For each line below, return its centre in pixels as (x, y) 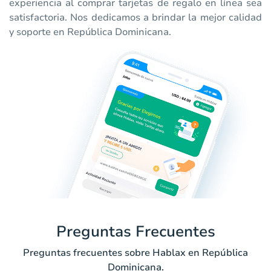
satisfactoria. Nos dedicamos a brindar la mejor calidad (135, 18)
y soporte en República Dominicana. (90, 32)
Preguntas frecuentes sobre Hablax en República (135, 253)
